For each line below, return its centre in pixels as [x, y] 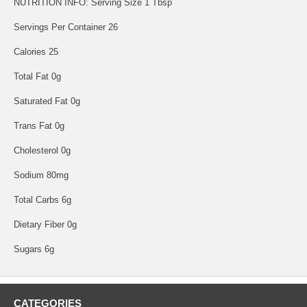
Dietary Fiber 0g [45, 224]
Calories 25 [36, 51]
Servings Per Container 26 [66, 27]
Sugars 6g [34, 249]
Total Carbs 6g [42, 199]
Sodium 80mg [41, 175]
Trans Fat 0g [39, 125]
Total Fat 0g [37, 76]
